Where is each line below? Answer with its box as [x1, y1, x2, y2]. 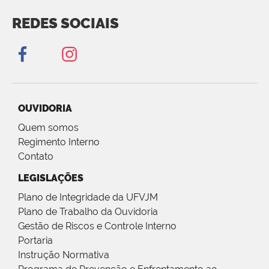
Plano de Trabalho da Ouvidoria [18, 206, 158, 218]
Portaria [18, 235, 53, 247]
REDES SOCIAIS [12, 14, 119, 32]
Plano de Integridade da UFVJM [18, 192, 158, 204]
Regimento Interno [18, 136, 100, 148]
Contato [18, 151, 53, 163]
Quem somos [18, 122, 79, 134]
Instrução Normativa [18, 249, 109, 261]
